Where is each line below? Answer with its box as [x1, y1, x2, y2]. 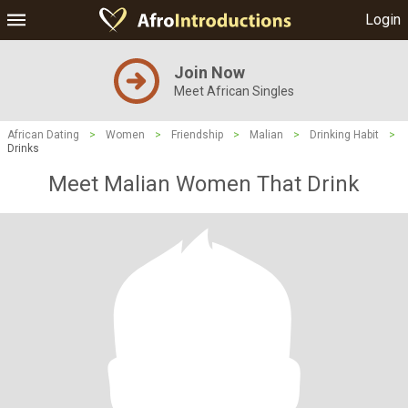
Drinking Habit [310, 128, 379, 141]
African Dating [7, 128, 79, 141]
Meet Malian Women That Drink [48, 171, 360, 197]
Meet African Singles [174, 84, 294, 98]
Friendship [171, 128, 223, 141]
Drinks [7, 142, 39, 155]
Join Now [174, 63, 245, 82]
